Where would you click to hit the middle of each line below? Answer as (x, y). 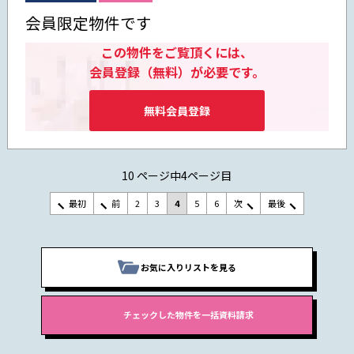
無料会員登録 (177, 110)
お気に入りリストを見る (188, 267)
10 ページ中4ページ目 (177, 175)
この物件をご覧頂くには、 (177, 53)
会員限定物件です (89, 23)
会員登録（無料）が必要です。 (177, 72)
